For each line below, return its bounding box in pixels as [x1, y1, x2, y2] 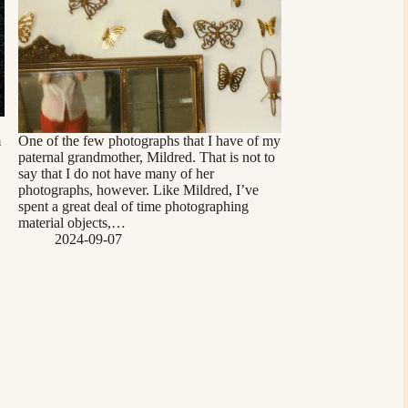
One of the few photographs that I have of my [17, 133, 280, 149]
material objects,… [17, 215, 126, 231]
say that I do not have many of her [17, 166, 214, 182]
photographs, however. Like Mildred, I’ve [17, 182, 259, 199]
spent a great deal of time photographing [17, 199, 249, 215]
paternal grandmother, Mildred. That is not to [17, 149, 275, 166]
